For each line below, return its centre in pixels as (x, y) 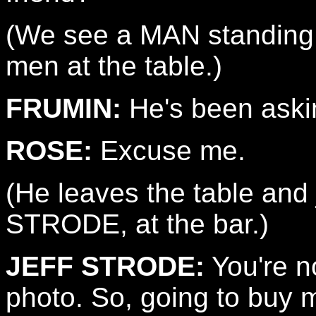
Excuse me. (169, 151)
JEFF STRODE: (105, 266)
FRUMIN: (63, 108)
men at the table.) (114, 66)
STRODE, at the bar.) (137, 224)
